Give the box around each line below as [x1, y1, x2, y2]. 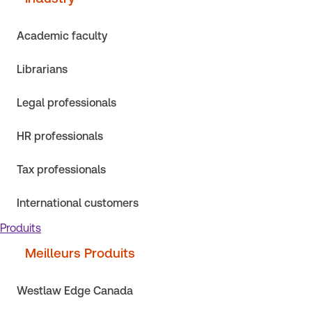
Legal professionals [17, 96, 116, 109]
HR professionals [17, 130, 103, 143]
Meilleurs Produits [25, 246, 135, 260]
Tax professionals [17, 163, 106, 176]
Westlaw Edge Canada [17, 284, 133, 297]
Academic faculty [17, 29, 107, 42]
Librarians [17, 63, 68, 76]
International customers [17, 196, 139, 210]
